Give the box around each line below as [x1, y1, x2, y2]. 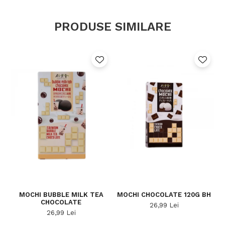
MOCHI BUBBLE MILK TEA [19, 191, 103, 199]
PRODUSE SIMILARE [54, 19, 171, 34]
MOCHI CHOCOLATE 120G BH [117, 191, 211, 199]
